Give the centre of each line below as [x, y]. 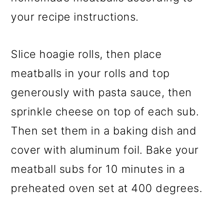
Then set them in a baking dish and [104, 130]
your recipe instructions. [75, 16]
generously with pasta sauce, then [101, 92]
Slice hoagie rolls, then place [86, 54]
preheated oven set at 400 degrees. [107, 188]
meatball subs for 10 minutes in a [98, 169]
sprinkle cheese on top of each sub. [105, 111]
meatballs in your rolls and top [90, 73]
